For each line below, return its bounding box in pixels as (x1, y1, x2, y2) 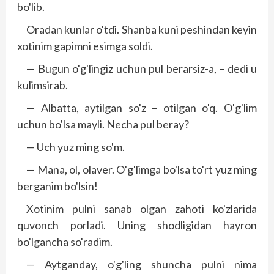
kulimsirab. (17, 78, 68, 92)
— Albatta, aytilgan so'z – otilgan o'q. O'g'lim (26, 100, 257, 114)
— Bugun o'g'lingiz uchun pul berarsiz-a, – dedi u (26, 61, 257, 75)
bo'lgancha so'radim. (17, 234, 113, 248)
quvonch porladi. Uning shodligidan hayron (17, 218, 257, 232)
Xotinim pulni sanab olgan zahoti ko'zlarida (26, 201, 257, 215)
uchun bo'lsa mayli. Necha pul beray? (17, 117, 189, 131)
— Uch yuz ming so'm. (26, 139, 125, 154)
